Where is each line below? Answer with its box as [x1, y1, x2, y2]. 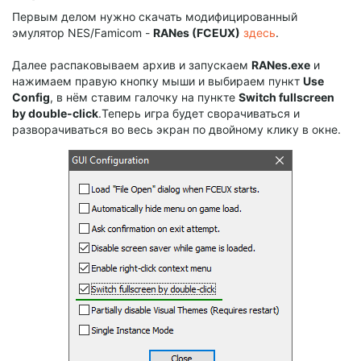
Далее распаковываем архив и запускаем [12, 58, 251, 73]
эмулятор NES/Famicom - [12, 26, 153, 40]
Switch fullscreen [239, 90, 334, 105]
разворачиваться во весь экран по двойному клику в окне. [12, 122, 341, 137]
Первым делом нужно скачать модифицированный [12, 10, 297, 24]
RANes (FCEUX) [153, 26, 240, 40]
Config [12, 90, 50, 105]
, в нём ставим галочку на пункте [50, 90, 239, 105]
